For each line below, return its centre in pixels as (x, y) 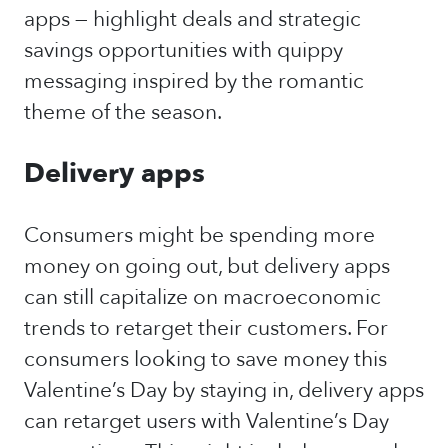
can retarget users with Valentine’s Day (206, 421)
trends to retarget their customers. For (206, 328)
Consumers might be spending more (199, 235)
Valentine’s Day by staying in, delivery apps (224, 390)
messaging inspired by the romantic (194, 81)
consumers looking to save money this (205, 359)
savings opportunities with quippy (183, 50)
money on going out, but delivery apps (207, 266)
